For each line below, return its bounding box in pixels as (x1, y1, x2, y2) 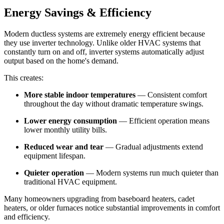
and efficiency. (4, 212, 50, 221)
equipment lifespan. (24, 151, 85, 160)
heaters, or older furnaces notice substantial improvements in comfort (4, 203, 220, 212)
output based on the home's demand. (4, 56, 118, 65)
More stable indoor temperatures (24, 90, 135, 99)
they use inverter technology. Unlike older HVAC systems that (4, 38, 200, 47)
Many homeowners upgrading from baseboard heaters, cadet (4, 194, 194, 203)
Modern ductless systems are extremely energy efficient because (4, 29, 205, 38)
